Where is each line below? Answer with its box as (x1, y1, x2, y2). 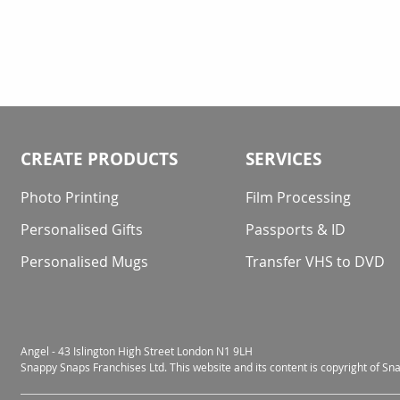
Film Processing (246, 187, 352, 207)
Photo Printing (21, 187, 119, 207)
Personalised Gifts (21, 220, 143, 239)
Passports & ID (246, 220, 346, 239)
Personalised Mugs (21, 252, 148, 271)
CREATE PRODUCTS (21, 147, 178, 171)
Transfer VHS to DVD (246, 252, 386, 271)
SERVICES (246, 147, 322, 171)
